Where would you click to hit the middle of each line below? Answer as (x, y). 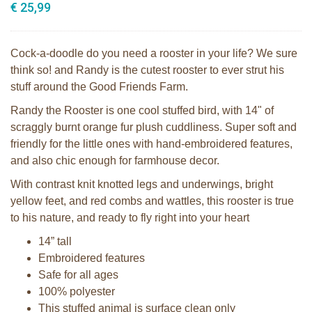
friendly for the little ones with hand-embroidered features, (151, 144)
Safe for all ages (78, 275)
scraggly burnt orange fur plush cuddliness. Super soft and (154, 127)
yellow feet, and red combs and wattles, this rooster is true (152, 201)
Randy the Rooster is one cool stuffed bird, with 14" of (142, 110)
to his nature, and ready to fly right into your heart (130, 218)
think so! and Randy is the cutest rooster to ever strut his (147, 70)
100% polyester (77, 291)
